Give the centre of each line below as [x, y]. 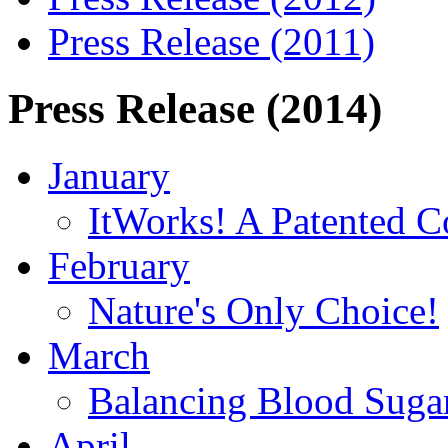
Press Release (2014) [195, 109]
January [109, 176]
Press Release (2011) [211, 42]
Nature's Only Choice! [263, 311]
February [119, 266]
